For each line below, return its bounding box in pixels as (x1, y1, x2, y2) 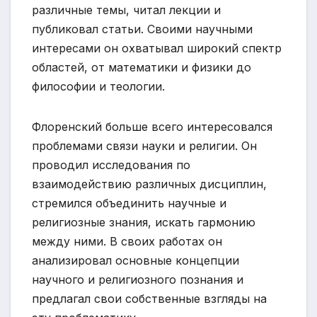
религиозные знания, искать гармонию (32, 214, 255, 229)
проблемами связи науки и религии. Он (32, 138, 257, 153)
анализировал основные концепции (32, 253, 239, 267)
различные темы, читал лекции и (32, 2, 221, 17)
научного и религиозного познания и (32, 272, 243, 287)
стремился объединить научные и (32, 195, 226, 210)
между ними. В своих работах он (32, 234, 222, 248)
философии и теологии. (32, 79, 165, 93)
